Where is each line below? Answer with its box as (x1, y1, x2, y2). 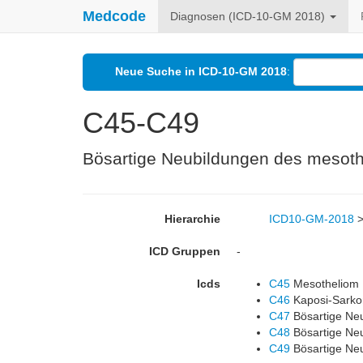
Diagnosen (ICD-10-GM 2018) (170, 10, 328, 23)
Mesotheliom (290, 277, 359, 290)
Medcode (83, 8, 146, 24)
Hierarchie (164, 212, 220, 225)
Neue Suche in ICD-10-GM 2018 (115, 64, 287, 78)
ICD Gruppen (149, 245, 220, 258)
